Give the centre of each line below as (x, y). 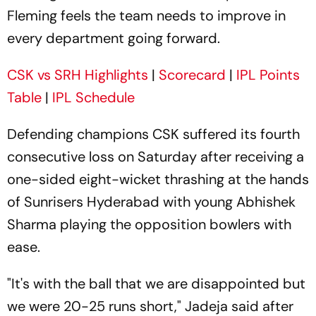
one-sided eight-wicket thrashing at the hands (158, 179)
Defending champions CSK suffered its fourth (153, 134)
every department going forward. (114, 38)
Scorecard (192, 75)
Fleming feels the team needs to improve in (146, 16)
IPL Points (268, 75)
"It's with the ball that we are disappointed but (156, 284)
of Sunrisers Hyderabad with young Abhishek (151, 202)
